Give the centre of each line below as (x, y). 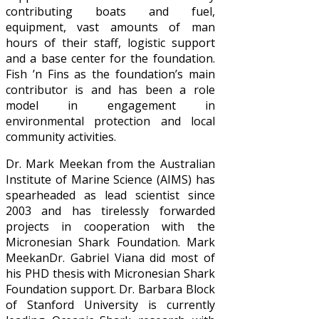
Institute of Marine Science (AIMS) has (110, 180)
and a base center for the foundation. (110, 59)
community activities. (61, 137)
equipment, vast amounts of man (110, 27)
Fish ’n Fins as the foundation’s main (110, 74)
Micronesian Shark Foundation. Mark (110, 242)
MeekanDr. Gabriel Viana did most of (110, 258)
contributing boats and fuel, (110, 12)
